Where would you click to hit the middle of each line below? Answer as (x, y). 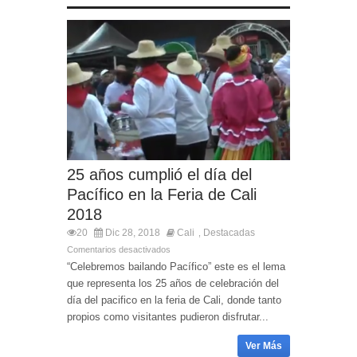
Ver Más (264, 345)
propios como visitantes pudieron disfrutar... (168, 316)
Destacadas (229, 232)
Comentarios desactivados (119, 249)
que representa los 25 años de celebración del (173, 283)
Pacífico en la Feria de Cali (162, 194)
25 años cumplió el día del (159, 174)
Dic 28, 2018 (131, 232)
